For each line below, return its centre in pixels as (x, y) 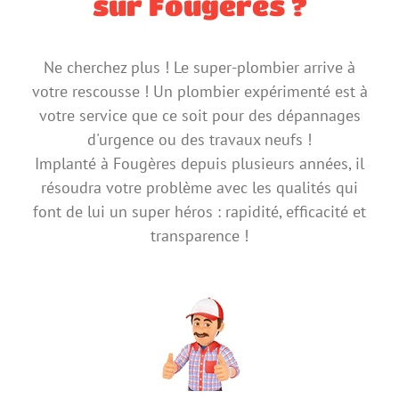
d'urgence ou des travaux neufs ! (199, 139)
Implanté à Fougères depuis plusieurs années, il (199, 163)
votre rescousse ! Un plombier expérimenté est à (199, 91)
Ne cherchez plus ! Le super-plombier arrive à (199, 67)
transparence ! (199, 235)
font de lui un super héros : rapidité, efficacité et (199, 211)
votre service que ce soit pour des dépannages (199, 115)
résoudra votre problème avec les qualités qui (199, 187)
